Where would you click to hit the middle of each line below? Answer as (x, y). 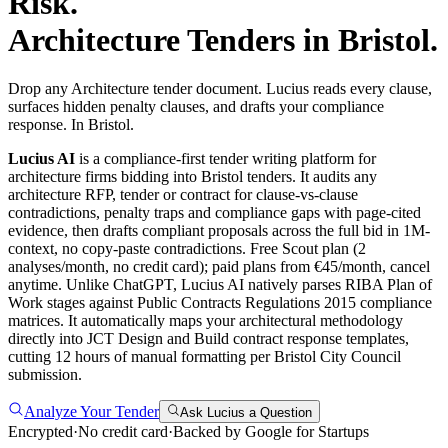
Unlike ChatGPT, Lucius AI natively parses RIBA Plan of (249, 285)
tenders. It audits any (310, 177)
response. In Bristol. (71, 125)
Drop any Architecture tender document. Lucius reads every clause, (220, 89)
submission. (45, 375)
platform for (336, 159)
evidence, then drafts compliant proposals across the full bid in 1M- (219, 231)
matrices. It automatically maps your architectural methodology (205, 321)
